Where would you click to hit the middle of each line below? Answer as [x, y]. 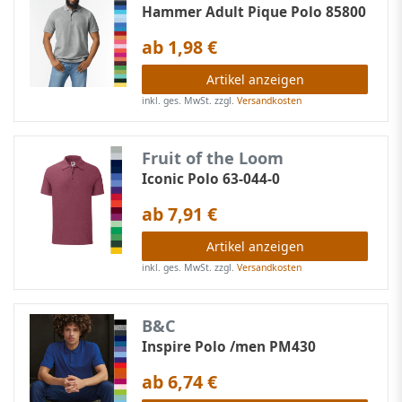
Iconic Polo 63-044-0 [211, 179]
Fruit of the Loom [213, 158]
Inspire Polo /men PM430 [229, 346]
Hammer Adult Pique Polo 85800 [254, 12]
